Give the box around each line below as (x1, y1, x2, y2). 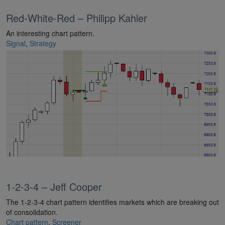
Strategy (30, 38, 56, 48)
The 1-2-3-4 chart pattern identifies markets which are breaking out (6, 196, 219, 207)
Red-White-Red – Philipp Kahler (6, 10, 147, 25)
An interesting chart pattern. (6, 28, 94, 38)
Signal (6, 38, 26, 48)
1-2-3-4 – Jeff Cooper (6, 179, 102, 194)
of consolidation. (6, 206, 58, 217)
